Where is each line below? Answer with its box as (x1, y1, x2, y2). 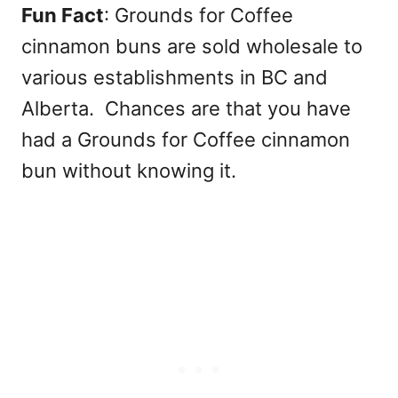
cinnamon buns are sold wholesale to (21, 35, 362, 59)
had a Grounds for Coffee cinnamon (21, 128, 350, 152)
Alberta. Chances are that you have (21, 97, 351, 121)
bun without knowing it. (21, 159, 236, 183)
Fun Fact (21, 4, 104, 28)
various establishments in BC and (21, 66, 328, 90)
